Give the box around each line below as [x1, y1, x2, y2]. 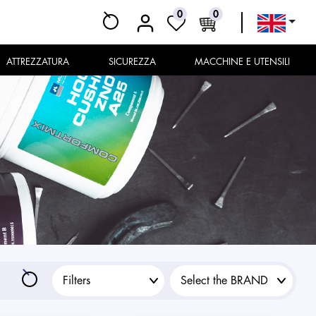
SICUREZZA [113, 57, 156, 66]
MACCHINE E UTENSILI [203, 57, 291, 66]
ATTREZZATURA [12, 57, 70, 66]
